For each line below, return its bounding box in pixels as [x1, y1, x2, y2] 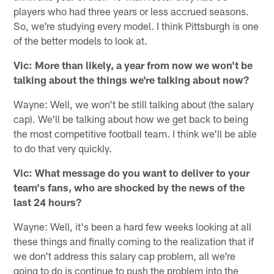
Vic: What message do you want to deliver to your [13, 166, 250, 179]
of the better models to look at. [13, 34, 148, 46]
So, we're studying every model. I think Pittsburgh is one [13, 19, 259, 32]
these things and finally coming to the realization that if [13, 234, 254, 247]
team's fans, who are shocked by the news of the [13, 180, 245, 193]
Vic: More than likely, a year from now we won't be [13, 58, 253, 71]
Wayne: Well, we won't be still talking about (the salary [13, 97, 254, 110]
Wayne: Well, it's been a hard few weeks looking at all [13, 220, 252, 232]
